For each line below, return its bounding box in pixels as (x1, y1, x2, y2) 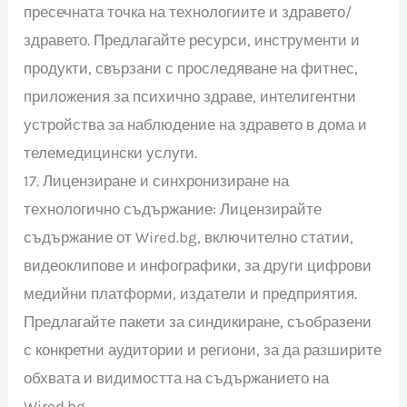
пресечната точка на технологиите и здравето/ (24, 2, 352, 21)
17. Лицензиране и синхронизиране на (24, 171, 290, 190)
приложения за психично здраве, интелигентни (24, 86, 357, 105)
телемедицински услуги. (24, 143, 198, 162)
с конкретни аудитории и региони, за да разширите (24, 340, 382, 359)
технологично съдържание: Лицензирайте (24, 199, 323, 218)
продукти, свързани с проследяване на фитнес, (24, 58, 359, 77)
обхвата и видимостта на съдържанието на (24, 368, 330, 387)
